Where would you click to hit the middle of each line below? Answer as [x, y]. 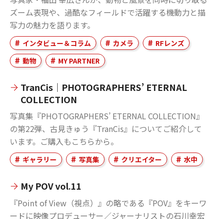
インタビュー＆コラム [57, 43]
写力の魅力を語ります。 [52, 25]
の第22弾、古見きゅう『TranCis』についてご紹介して [106, 128]
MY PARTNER [79, 60]
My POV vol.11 [51, 186]
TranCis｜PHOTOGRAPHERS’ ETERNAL [104, 87]
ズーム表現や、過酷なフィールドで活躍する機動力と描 [108, 12]
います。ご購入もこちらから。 [64, 141]
